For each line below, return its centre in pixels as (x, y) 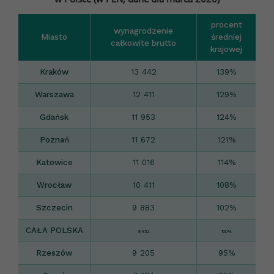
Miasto (54, 37)
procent (226, 24)
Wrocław (54, 185)
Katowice (54, 162)
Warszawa (54, 94)
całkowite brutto (143, 43)
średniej (226, 37)
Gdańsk (54, 117)
